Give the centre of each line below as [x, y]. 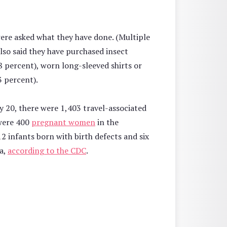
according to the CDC [47, 150]
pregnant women [63, 122]
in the [107, 122]
